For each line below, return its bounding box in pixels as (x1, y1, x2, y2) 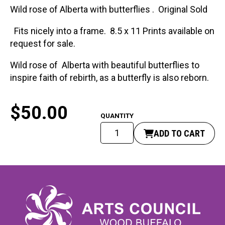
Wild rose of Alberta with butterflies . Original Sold (10, 4, 207, 15)
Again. (100, 160, 125, 171)
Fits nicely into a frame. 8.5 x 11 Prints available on (10, 26, 214, 37)
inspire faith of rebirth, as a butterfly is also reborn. (10, 72, 209, 83)
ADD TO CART (154, 128, 205, 139)
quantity (100, 173, 133, 184)
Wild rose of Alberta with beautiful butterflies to (10, 60, 199, 71)
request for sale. (10, 38, 79, 49)
